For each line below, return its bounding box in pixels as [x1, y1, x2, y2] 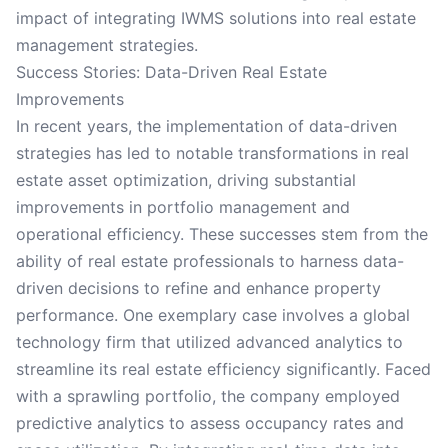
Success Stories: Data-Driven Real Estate [16, 62, 327, 82]
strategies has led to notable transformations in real [16, 143, 409, 163]
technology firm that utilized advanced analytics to [16, 332, 403, 352]
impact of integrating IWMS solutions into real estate [16, 8, 416, 28]
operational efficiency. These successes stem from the [16, 224, 428, 244]
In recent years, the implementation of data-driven [16, 116, 397, 136]
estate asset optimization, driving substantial [16, 170, 356, 190]
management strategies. [16, 35, 198, 55]
